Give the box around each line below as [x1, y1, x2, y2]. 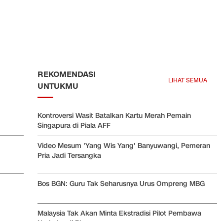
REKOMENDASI [37, 69, 96, 80]
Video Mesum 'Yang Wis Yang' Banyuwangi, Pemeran [37, 141, 210, 151]
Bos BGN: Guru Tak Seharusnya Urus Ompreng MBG [37, 179, 205, 189]
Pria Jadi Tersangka [37, 151, 101, 161]
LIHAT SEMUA [168, 76, 207, 85]
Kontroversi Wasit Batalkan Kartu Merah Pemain [37, 111, 191, 121]
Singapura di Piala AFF [37, 121, 110, 131]
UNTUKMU [37, 81, 78, 92]
